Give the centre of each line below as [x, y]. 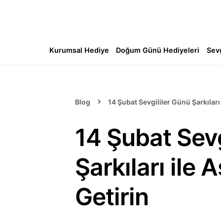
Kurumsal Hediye [79, 50]
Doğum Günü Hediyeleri [158, 50]
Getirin [112, 197]
